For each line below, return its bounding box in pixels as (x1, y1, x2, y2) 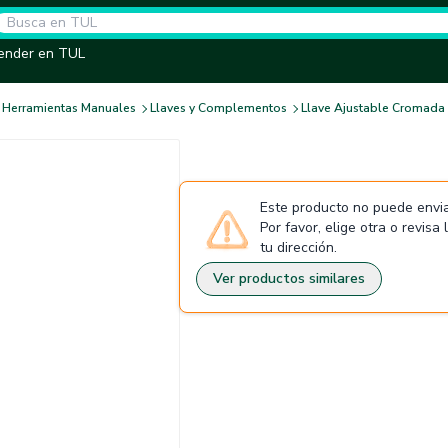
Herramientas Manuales (2, 100, 136, 116)
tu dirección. (260, 238, 337, 257)
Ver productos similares (213, 269, 365, 288)
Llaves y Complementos (150, 100, 287, 116)
